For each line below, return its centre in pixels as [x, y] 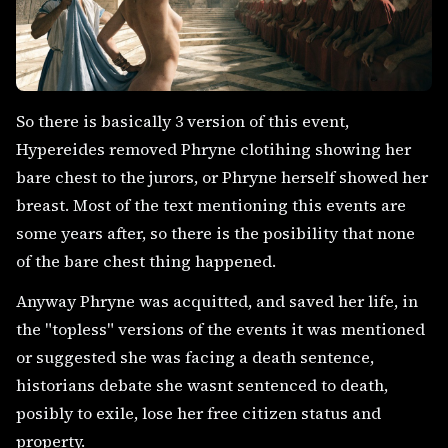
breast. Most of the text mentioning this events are [211, 204]
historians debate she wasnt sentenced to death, [202, 384]
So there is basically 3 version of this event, [182, 120]
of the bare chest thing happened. [146, 260]
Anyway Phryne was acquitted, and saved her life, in [217, 300]
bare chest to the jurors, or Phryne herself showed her [222, 176]
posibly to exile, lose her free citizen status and [198, 412]
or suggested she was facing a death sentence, [195, 356]
